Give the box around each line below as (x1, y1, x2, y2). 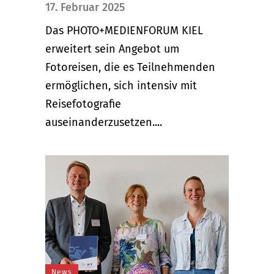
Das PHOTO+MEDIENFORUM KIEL (45, 23, 203, 37)
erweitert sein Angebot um (45, 42, 179, 56)
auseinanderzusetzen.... (45, 115, 162, 129)
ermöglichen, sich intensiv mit (45, 78, 197, 92)
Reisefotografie (45, 97, 121, 111)
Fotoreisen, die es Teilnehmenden (45, 60, 215, 74)
